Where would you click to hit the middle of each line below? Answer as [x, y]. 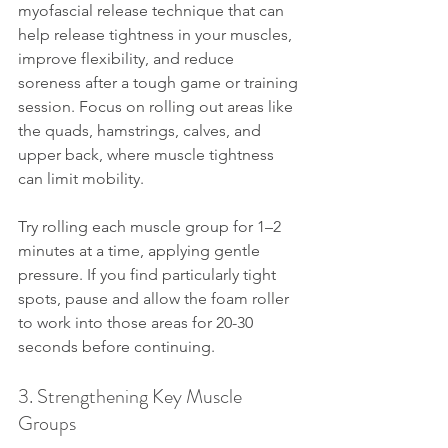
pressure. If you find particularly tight [149, 274]
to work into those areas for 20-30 [137, 322]
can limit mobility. [81, 178]
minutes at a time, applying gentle [141, 250]
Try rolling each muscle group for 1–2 [151, 226]
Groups [47, 423]
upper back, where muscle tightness [148, 154]
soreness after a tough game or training [160, 82]
